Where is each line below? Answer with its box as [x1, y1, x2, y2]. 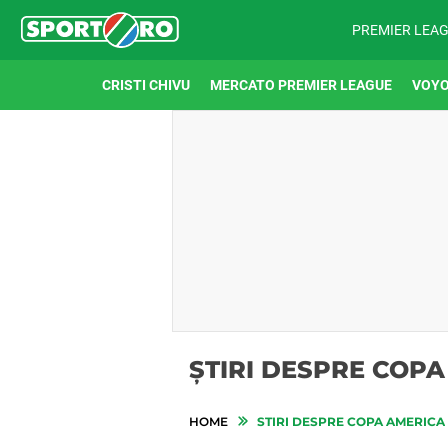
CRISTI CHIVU [102, 77, 190, 93]
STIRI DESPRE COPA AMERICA [254, 414, 445, 429]
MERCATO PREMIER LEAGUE [210, 77, 392, 93]
